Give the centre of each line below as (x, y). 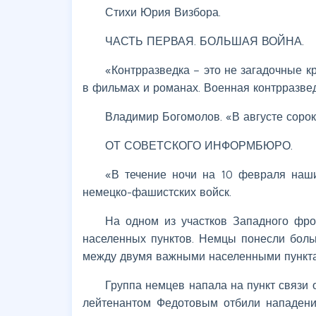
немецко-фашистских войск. (157, 192)
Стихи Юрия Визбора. (163, 12)
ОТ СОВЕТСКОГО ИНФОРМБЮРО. (199, 145)
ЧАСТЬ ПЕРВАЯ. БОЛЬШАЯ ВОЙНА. (205, 41)
